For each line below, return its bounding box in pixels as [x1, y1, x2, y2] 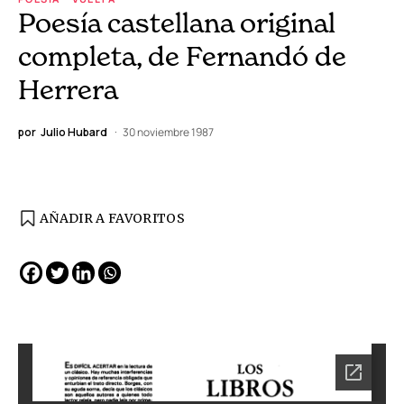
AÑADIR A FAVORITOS [40, 209, 186, 226]
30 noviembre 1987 [123, 124, 214, 140]
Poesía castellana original [18, 5, 335, 39]
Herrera [18, 72, 118, 106]
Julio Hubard [41, 124, 107, 140]
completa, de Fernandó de [18, 39, 346, 72]
